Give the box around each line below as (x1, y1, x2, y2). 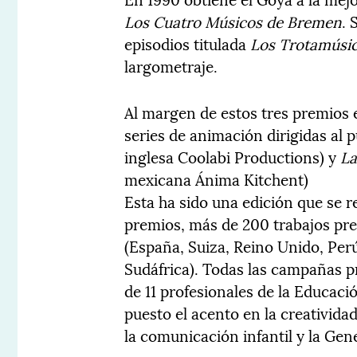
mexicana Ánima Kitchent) (124, 167, 309, 191)
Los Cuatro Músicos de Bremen (124, 9, 343, 33)
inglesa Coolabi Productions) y (124, 144, 341, 169)
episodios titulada (124, 31, 251, 56)
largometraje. (124, 53, 218, 78)
